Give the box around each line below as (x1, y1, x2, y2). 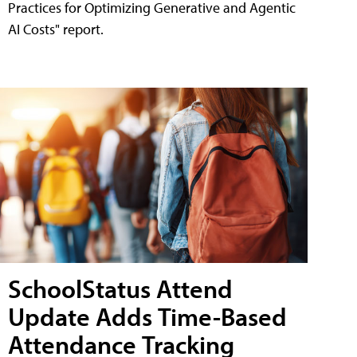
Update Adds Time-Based (8, 300, 287, 333)
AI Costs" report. (8, 19, 104, 38)
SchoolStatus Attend (8, 273, 233, 305)
